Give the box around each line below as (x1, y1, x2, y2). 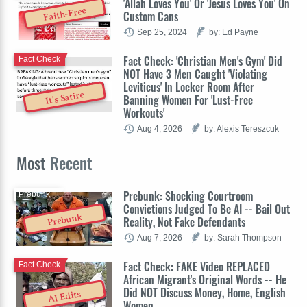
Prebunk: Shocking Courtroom (123, 187, 253, 204)
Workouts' (123, 104, 164, 121)
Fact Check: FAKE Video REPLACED (123, 258, 270, 275)
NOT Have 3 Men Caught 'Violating (123, 65, 267, 82)
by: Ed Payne (209, 27, 258, 36)
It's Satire (44, 89, 85, 106)
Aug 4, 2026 (137, 123, 182, 133)
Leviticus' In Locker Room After (123, 78, 254, 95)
